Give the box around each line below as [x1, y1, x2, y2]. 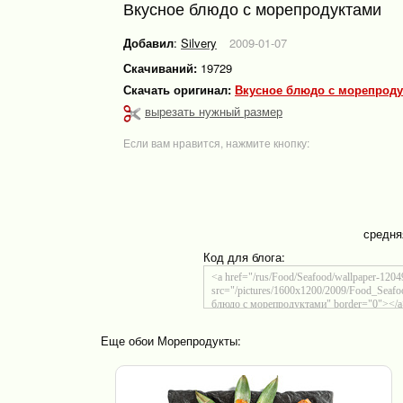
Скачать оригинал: [123, 81, 235, 98]
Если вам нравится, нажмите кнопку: [123, 134, 309, 150]
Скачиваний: [123, 59, 197, 76]
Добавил [123, 34, 174, 51]
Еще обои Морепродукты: [101, 331, 241, 349]
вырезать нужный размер [145, 103, 282, 120]
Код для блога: [202, 247, 285, 265]
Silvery [181, 34, 217, 51]
